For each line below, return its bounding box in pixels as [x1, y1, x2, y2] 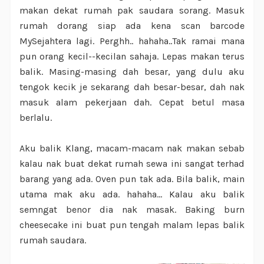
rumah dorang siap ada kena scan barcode [19, 19, 245, 31]
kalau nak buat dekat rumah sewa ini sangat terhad [19, 157, 245, 169]
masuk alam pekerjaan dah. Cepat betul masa [19, 96, 245, 108]
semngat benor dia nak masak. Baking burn [19, 203, 245, 215]
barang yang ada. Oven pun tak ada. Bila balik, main [19, 173, 245, 184]
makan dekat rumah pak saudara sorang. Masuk [19, 4, 245, 16]
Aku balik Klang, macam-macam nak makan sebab [19, 142, 245, 154]
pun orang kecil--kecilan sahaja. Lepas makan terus [19, 50, 245, 62]
